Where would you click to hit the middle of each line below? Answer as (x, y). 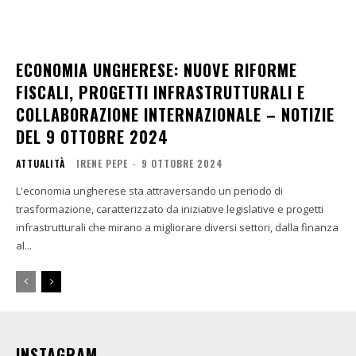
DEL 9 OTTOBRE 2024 (92, 137)
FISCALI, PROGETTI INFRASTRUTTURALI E (161, 93)
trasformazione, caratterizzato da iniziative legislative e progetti (170, 209)
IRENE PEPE (102, 164)
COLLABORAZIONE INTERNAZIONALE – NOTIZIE (175, 115)
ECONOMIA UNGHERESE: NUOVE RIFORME (157, 70)
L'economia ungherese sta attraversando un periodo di (149, 191)
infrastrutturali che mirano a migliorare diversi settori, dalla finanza (177, 228)
